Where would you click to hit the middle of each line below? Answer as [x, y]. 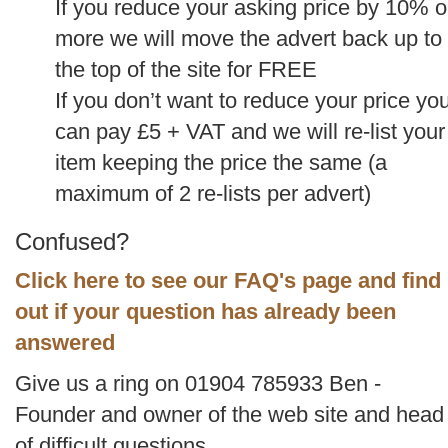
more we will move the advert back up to [248, 38]
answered [65, 342]
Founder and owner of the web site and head [229, 414]
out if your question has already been [205, 311]
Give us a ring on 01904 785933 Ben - [198, 383]
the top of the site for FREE [186, 69]
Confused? [72, 241]
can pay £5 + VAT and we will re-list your [250, 131]
